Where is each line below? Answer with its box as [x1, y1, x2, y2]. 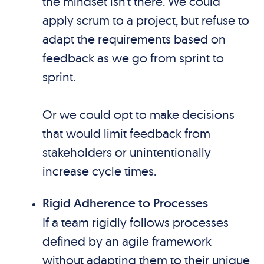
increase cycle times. [42, 163, 156, 179]
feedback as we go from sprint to [42, 50, 224, 65]
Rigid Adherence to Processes [42, 195, 208, 211]
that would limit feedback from [42, 126, 210, 141]
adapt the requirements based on [42, 31, 226, 47]
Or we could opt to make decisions [42, 107, 235, 122]
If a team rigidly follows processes [42, 214, 229, 230]
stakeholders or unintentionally [42, 144, 211, 160]
